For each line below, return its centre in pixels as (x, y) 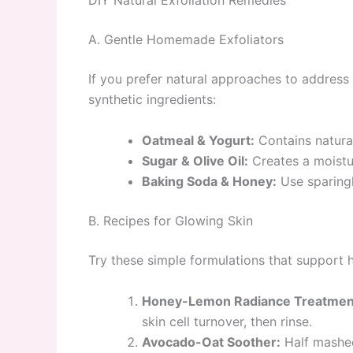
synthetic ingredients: (152, 100)
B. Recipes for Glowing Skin (171, 221)
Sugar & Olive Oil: (195, 161)
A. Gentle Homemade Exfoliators (186, 40)
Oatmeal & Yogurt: (198, 141)
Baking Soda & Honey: (209, 182)
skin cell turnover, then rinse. (227, 321)
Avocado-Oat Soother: (211, 342)
